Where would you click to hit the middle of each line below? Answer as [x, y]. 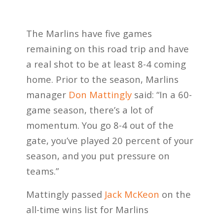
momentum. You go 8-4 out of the [100, 125]
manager [47, 95]
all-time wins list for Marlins [87, 209]
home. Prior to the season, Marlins [102, 79]
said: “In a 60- [162, 95]
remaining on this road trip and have [107, 49]
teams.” [42, 171]
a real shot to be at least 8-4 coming [106, 64]
